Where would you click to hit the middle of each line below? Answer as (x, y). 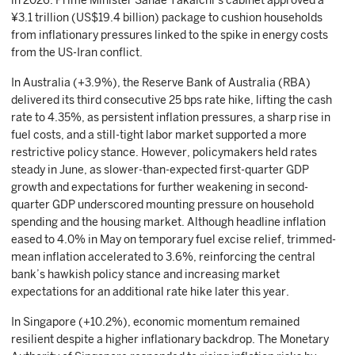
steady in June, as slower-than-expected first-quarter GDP (160, 170)
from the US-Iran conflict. (77, 52)
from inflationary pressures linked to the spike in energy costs (170, 35)
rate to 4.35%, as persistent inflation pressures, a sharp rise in (171, 117)
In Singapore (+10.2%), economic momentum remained (155, 322)
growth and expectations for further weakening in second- (160, 187)
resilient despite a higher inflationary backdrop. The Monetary (170, 339)
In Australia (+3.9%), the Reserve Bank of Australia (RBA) (161, 82)
